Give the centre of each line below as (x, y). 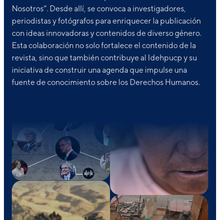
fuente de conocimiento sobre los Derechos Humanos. (106, 82)
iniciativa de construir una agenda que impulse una (99, 70)
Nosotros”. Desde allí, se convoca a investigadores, (99, 9)
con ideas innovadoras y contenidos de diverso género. (107, 33)
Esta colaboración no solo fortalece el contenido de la (104, 46)
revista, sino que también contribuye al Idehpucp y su (104, 58)
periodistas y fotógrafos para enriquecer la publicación (106, 21)
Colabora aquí (52, 108)
